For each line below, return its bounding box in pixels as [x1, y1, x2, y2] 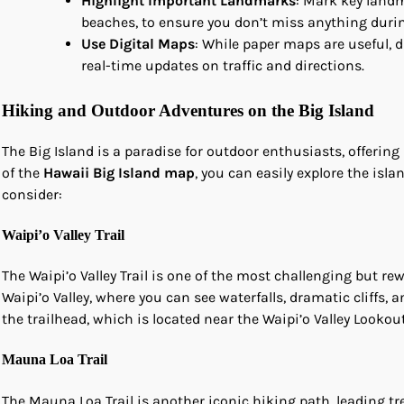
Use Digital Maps [81, 34, 195, 52]
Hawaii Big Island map [43, 163, 195, 181]
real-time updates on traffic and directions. [81, 56, 364, 74]
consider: [2, 185, 62, 203]
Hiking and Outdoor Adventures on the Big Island [2, 100, 374, 120]
